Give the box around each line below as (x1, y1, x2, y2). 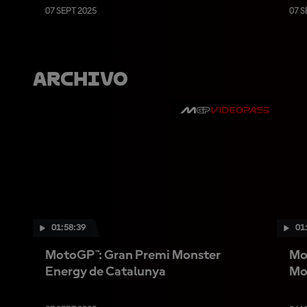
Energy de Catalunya (45, 265, 166, 279)
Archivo (33, 69, 128, 90)
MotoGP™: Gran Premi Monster (45, 248, 221, 262)
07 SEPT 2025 (45, 6, 97, 16)
